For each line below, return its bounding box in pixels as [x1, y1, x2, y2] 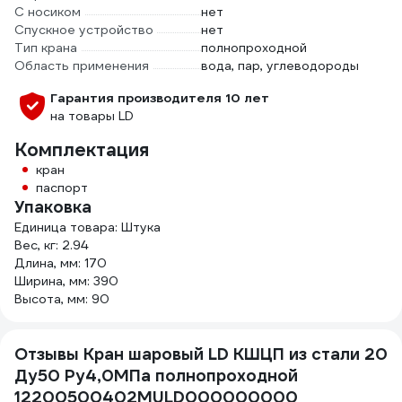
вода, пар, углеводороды [201, 57, 359, 74]
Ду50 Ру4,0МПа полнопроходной [14, 365, 298, 386]
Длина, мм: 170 [14, 255, 107, 271]
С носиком [14, 4, 81, 20]
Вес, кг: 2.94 [14, 237, 88, 253]
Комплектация [14, 138, 149, 162]
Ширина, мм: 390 [14, 273, 118, 289]
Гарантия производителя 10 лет [50, 90, 269, 106]
